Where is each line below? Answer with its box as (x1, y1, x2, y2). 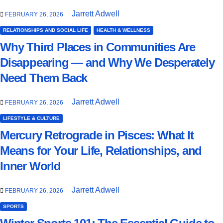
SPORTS (3, 203, 24, 209)
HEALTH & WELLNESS (97, 27, 150, 33)
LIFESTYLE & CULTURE (3, 115, 60, 121)
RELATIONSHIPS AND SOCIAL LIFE (3, 27, 88, 33)
